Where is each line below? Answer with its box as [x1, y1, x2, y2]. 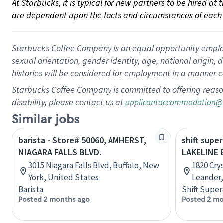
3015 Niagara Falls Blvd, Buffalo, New [28, 160, 159, 171]
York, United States [28, 172, 99, 183]
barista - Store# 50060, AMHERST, [18, 134, 146, 146]
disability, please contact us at [12, 96, 125, 108]
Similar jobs [12, 112, 79, 127]
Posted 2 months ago [18, 195, 90, 204]
